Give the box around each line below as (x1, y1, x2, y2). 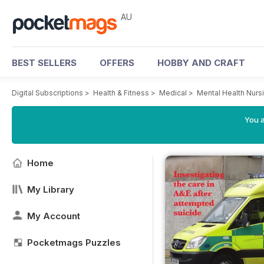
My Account (27, 210, 80, 222)
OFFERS (100, 57, 134, 68)
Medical (159, 88, 187, 97)
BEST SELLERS (12, 57, 77, 68)
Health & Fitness (93, 88, 149, 97)
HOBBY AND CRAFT (157, 57, 245, 68)
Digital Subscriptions (12, 88, 83, 97)
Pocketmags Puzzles (27, 237, 121, 248)
